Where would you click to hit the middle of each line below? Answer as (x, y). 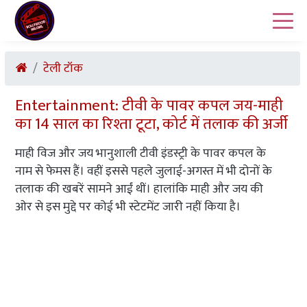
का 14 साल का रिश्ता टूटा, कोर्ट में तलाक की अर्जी (151, 124)
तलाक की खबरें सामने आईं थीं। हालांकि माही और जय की (139, 189)
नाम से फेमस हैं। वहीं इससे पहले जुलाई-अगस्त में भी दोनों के (144, 171)
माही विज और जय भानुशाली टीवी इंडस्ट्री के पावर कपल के (140, 153)
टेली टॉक (63, 69)
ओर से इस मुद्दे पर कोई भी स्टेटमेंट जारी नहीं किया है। (128, 207)
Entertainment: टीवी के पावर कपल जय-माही (149, 106)
